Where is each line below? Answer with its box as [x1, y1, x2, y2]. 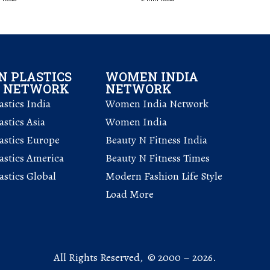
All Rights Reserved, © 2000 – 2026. [54, 250, 216, 265]
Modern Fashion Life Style [105, 169, 223, 184]
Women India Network [105, 96, 209, 111]
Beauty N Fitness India [105, 133, 208, 148]
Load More [105, 187, 154, 202]
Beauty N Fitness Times [105, 151, 210, 166]
